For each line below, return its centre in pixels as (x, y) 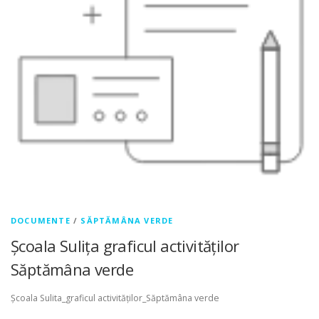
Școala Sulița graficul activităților (125, 246)
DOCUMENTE (41, 221)
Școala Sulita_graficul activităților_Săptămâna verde (115, 298)
